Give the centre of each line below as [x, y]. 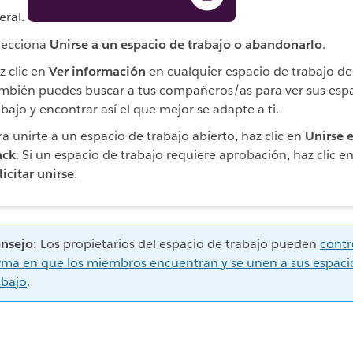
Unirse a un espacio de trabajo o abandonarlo [186, 44]
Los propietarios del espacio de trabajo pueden [178, 243]
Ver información [97, 71]
